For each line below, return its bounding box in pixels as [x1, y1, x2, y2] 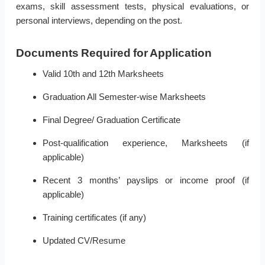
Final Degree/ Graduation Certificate [42, 115, 180, 125]
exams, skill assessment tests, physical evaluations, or [15, 1, 250, 12]
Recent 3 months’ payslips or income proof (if [42, 175, 250, 186]
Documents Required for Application [15, 47, 212, 60]
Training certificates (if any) [42, 212, 146, 223]
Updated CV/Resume [42, 235, 125, 246]
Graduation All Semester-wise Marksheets [42, 92, 206, 102]
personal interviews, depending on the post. [15, 15, 182, 26]
